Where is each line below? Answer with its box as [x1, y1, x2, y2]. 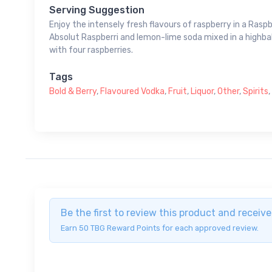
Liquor [191, 86, 214, 97]
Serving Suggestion [49, 4, 144, 16]
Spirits [243, 86, 268, 97]
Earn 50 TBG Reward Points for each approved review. [61, 223, 259, 233]
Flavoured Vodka [100, 86, 165, 97]
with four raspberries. [49, 45, 133, 56]
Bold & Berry [49, 86, 97, 97]
